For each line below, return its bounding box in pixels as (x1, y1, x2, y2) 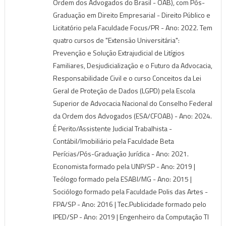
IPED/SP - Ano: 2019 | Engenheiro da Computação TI (52, 211, 209, 222)
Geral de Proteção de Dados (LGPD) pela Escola (52, 85, 195, 96)
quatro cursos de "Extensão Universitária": (52, 34, 180, 45)
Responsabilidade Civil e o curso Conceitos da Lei (52, 72, 201, 83)
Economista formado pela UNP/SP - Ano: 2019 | (52, 160, 195, 172)
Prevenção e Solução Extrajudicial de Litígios (52, 47, 185, 58)
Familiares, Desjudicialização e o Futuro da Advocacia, (52, 60, 212, 71)
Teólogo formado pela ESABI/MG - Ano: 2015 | (52, 173, 192, 184)
